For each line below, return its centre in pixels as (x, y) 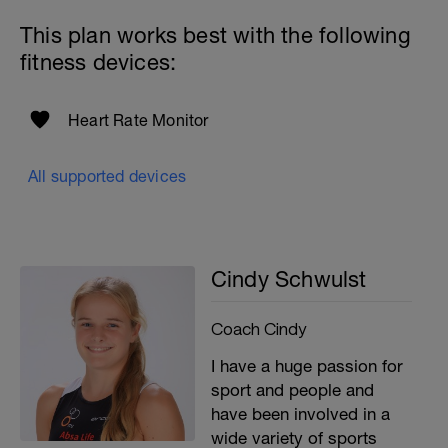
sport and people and (292, 390)
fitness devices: (98, 62)
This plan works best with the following (215, 35)
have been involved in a (300, 414)
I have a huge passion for (306, 366)
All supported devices (107, 176)
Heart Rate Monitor (138, 120)
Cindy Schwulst (288, 279)
